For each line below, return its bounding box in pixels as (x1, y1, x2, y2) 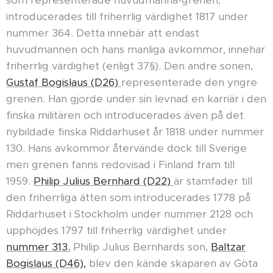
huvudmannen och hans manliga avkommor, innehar (6, 43, 265, 57)
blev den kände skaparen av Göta (86, 257, 258, 271)
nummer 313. (6, 240, 70, 254)
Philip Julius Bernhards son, (70, 240, 211, 254)
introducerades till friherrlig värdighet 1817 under (6, 10, 248, 24)
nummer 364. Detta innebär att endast (6, 26, 199, 40)
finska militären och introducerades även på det (6, 108, 244, 122)
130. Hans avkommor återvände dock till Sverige (6, 141, 247, 155)
